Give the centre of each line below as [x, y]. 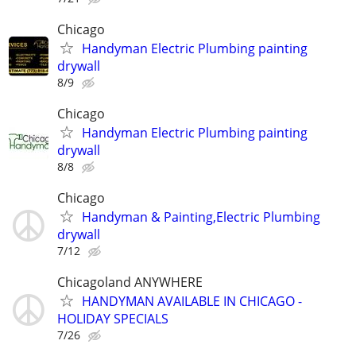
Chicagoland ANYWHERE [130, 282]
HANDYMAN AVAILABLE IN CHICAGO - [192, 302]
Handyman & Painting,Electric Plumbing [201, 217]
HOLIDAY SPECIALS [113, 319]
